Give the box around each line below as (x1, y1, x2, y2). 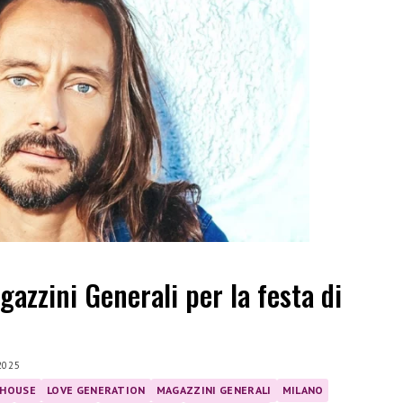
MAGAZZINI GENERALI (156, 382, 272, 397)
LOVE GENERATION (46, 382, 146, 397)
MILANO (282, 382, 324, 397)
